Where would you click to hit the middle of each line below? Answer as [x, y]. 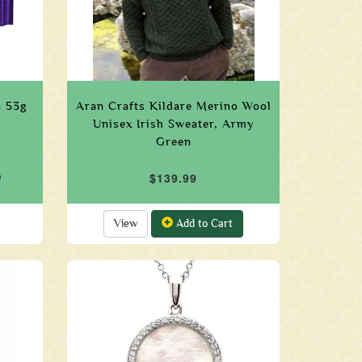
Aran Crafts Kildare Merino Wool [173, 106]
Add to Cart [203, 223]
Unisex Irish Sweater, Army [173, 124]
